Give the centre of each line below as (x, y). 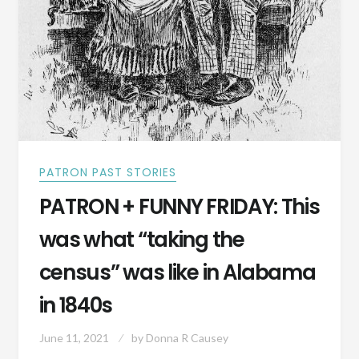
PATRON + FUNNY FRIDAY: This (179, 207)
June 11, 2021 (74, 338)
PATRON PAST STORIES (107, 173)
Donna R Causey (187, 338)
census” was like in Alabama (177, 273)
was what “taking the (141, 240)
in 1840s (76, 306)
